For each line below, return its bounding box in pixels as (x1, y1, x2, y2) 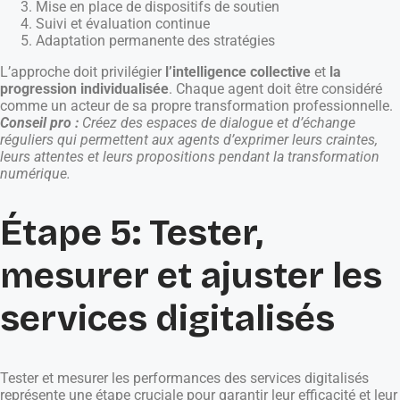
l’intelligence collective (165, 62, 311, 80)
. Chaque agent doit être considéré (169, 79, 382, 97)
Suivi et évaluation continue (36, 14, 210, 32)
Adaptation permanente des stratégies (36, 31, 275, 49)
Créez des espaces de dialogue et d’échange (82, 113, 355, 131)
